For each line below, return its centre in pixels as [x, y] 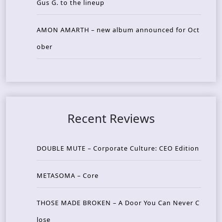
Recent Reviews [111, 118]
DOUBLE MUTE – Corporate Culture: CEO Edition [118, 148]
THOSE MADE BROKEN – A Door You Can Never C [118, 203]
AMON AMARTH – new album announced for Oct [118, 30]
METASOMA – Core [68, 175]
